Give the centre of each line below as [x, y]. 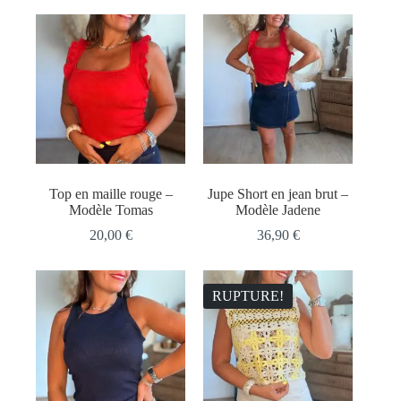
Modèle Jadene [278, 209]
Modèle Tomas [111, 209]
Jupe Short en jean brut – [278, 193]
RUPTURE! [248, 295]
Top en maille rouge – [111, 193]
